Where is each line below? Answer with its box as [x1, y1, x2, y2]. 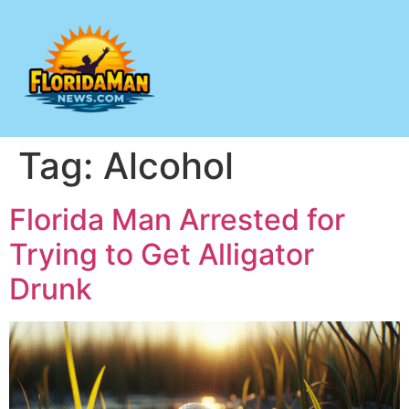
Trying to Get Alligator [9, 236, 314, 272]
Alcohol [103, 143, 234, 188]
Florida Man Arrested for [9, 202, 345, 237]
